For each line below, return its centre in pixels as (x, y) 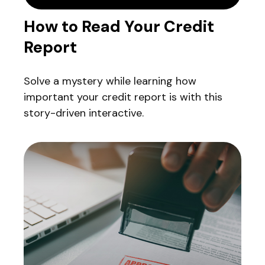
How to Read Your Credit (119, 27)
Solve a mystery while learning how (110, 81)
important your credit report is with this (123, 97)
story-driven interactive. (84, 113)
